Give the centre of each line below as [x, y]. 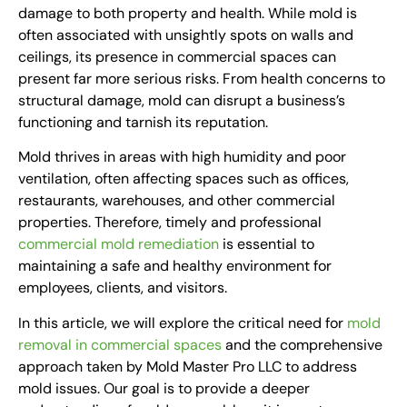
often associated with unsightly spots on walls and [186, 35]
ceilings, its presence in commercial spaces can [177, 56]
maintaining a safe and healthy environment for [175, 266]
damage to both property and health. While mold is [188, 13]
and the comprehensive [302, 344]
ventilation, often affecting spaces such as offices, [184, 179]
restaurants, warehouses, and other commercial [177, 201]
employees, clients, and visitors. [123, 288]
